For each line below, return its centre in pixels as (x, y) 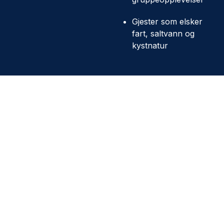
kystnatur (150, 45)
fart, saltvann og (163, 33)
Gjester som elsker (167, 21)
